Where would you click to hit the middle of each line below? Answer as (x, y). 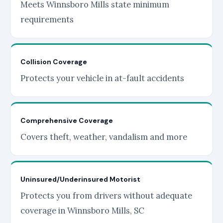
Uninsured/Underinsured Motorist (80, 179)
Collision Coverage (54, 61)
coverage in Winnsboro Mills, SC (82, 210)
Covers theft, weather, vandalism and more (104, 137)
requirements (47, 19)
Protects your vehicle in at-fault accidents (102, 78)
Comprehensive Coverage (67, 120)
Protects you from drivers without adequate (106, 195)
